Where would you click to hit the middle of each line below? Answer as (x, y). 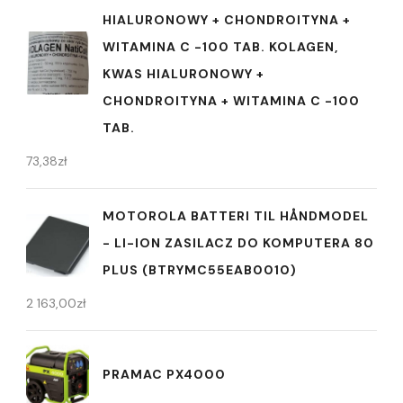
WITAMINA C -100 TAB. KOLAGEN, (220, 47)
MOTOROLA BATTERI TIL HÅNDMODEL (236, 216)
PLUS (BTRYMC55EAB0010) (200, 270)
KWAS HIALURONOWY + (184, 74)
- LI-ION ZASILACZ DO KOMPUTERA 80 (238, 243)
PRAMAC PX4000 (164, 374)
